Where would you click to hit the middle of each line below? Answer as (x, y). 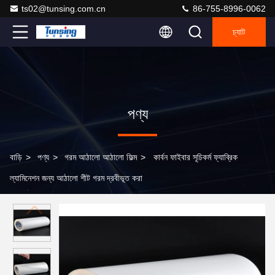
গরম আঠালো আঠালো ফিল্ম (101, 157)
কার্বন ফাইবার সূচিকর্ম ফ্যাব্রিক (196, 157)
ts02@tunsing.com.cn (64, 9)
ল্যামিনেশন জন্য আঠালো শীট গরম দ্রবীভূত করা (76, 178)
